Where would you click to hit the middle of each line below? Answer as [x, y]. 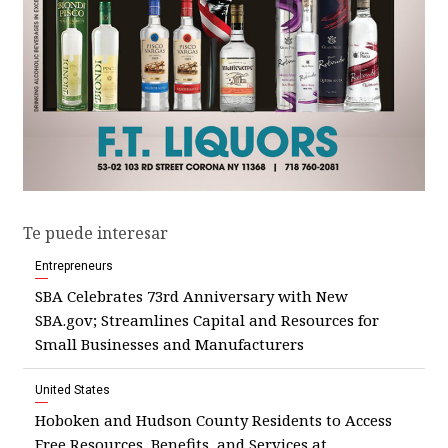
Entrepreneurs [74, 266]
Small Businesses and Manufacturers [169, 344]
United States [72, 390]
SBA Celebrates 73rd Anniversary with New [191, 296]
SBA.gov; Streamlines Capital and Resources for [207, 320]
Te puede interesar [95, 233]
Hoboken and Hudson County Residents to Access [213, 420]
